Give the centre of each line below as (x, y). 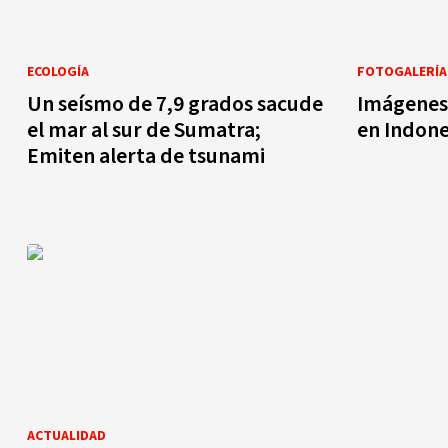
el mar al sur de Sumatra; (144, 130)
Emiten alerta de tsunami (146, 156)
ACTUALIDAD (66, 436)
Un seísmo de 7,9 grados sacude (175, 104)
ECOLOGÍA (58, 72)
